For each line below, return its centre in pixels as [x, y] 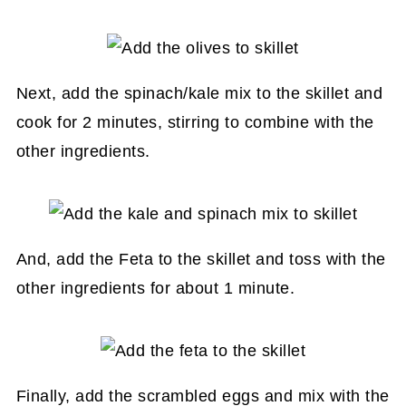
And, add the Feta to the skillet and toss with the [201, 259]
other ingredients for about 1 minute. [155, 288]
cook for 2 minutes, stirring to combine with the [195, 122]
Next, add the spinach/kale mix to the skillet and [199, 93]
